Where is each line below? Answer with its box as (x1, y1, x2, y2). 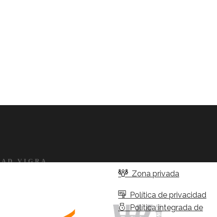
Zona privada (128, 169, 179, 179)
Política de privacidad (126, 190, 206, 200)
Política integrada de (126, 203, 203, 213)
